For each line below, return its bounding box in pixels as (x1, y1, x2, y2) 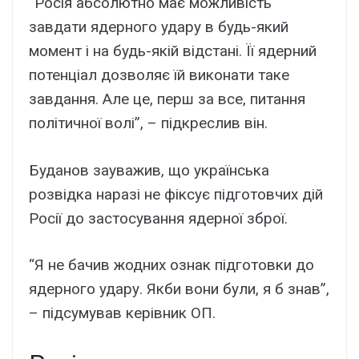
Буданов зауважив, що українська (29, 160, 269, 179)
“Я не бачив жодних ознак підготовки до (29, 256, 314, 275)
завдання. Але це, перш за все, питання (29, 90, 305, 109)
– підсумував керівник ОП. (29, 304, 216, 323)
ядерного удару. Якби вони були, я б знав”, (29, 280, 329, 299)
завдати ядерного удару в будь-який (29, 18, 288, 37)
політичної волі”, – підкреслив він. (29, 114, 268, 133)
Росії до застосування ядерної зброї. (29, 208, 288, 228)
